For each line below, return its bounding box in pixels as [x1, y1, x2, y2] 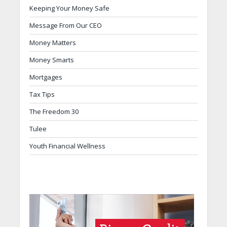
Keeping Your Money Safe [29, 3, 109, 13]
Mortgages [29, 72, 62, 82]
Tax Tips [29, 89, 55, 99]
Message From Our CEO [29, 20, 102, 30]
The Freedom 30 [29, 106, 79, 116]
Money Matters [29, 37, 76, 47]
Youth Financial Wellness [29, 141, 105, 150]
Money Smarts [29, 55, 74, 64]
